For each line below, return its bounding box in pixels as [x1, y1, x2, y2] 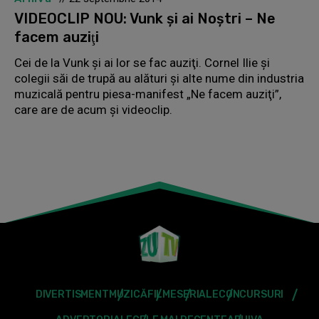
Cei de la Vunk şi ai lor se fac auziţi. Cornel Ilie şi [14, 55, 270, 70]
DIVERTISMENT [35, 288, 109, 300]
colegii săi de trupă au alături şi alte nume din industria [14, 70, 304, 85]
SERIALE [177, 288, 219, 300]
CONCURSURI [218, 288, 284, 300]
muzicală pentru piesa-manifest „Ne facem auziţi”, [14, 86, 281, 101]
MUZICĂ [108, 288, 147, 300]
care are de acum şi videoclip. [14, 102, 172, 117]
